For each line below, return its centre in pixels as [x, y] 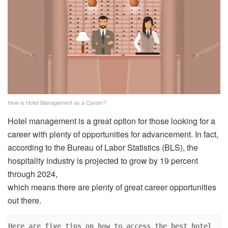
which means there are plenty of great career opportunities [112, 187]
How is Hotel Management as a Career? [57, 102]
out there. [24, 200]
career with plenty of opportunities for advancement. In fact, [113, 134]
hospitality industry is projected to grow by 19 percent [103, 160]
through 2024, [34, 174]
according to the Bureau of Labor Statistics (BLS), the [103, 147]
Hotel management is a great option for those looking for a [111, 121]
